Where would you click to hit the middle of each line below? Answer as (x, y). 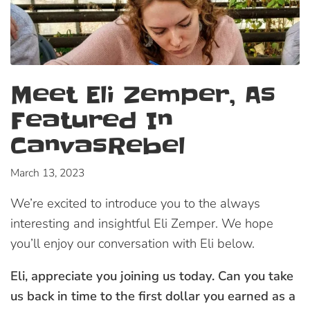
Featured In (92, 121)
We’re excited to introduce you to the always (135, 203)
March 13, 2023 (47, 173)
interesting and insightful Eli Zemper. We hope (142, 224)
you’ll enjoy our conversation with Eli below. (133, 244)
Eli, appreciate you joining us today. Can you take (152, 275)
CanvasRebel (98, 147)
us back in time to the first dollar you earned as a (153, 295)
